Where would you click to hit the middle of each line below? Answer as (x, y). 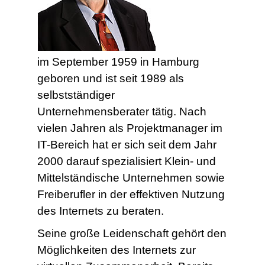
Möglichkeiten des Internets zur (116, 250)
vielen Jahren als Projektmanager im (130, 128)
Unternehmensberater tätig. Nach (122, 112)
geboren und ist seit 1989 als (110, 79)
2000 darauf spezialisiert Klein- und (126, 161)
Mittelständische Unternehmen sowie (131, 178)
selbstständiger (76, 95)
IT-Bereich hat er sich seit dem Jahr (127, 145)
